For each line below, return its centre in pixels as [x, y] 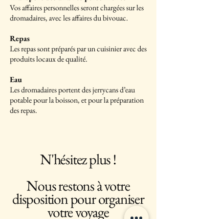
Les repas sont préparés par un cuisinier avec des [78, 49]
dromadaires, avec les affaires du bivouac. [69, 18]
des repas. [23, 110]
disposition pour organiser [78, 199]
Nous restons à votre [78, 186]
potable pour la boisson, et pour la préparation [77, 100]
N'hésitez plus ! [78, 159]
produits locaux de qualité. [49, 59]
